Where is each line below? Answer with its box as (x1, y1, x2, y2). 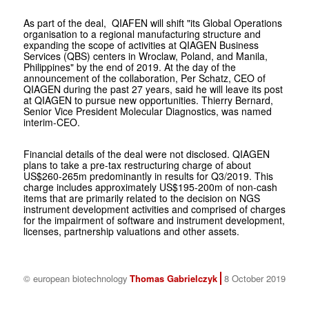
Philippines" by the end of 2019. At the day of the (23, 59, 236, 74)
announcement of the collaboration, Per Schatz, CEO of (23, 70, 266, 85)
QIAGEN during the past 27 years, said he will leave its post (23, 81, 283, 96)
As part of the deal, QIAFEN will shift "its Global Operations (23, 15, 282, 30)
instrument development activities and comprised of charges (23, 201, 286, 216)
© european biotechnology (23, 271, 128, 285)
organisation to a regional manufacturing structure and (23, 26, 261, 41)
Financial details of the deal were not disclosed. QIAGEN (23, 146, 270, 161)
